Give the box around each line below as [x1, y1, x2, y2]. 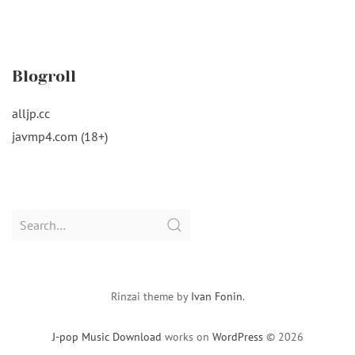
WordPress [212, 330, 263, 344]
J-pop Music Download [52, 330, 162, 344]
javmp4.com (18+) [12, 128, 108, 144]
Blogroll [12, 67, 76, 86]
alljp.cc [12, 105, 50, 121]
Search [11, 210, 48, 226]
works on [161, 330, 212, 344]
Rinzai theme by [110, 289, 191, 303]
